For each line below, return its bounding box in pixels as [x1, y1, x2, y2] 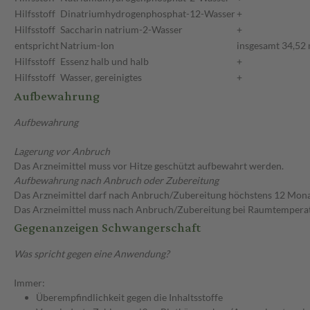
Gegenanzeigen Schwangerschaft [14, 216, 201, 241]
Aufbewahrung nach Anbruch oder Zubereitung [14, 174, 219, 187]
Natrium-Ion [60, 39, 114, 52]
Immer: [14, 277, 45, 289]
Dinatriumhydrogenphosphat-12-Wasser [60, 8, 235, 20]
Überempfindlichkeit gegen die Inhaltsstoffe [36, 291, 223, 304]
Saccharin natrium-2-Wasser [60, 24, 183, 36]
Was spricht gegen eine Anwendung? [14, 248, 170, 260]
